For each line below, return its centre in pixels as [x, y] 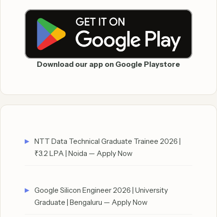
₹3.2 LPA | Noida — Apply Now [84, 154]
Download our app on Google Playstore [108, 64]
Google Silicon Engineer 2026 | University [101, 190]
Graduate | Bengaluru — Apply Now [91, 202]
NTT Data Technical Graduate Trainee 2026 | [108, 141]
